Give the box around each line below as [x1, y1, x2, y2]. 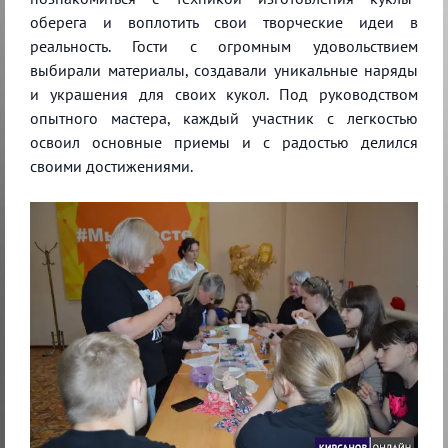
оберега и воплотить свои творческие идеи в [30, 11, 418, 32]
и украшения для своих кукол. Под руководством [30, 83, 418, 104]
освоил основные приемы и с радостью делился [30, 131, 418, 152]
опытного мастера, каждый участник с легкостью [30, 107, 418, 128]
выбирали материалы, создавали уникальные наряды [30, 59, 418, 80]
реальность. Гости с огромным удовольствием [30, 35, 418, 56]
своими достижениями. [30, 155, 193, 176]
